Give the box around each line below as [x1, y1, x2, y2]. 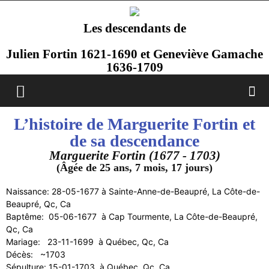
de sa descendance [70, 131, 199, 150]
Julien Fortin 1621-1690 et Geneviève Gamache [6, 47, 263, 61]
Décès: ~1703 [6, 249, 65, 259]
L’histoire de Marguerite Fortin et [14, 115, 255, 133]
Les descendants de [83, 21, 186, 35]
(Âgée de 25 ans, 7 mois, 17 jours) [56, 162, 213, 174]
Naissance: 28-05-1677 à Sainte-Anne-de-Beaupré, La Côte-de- [6, 186, 260, 196]
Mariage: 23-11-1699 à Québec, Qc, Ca [6, 237, 169, 247]
